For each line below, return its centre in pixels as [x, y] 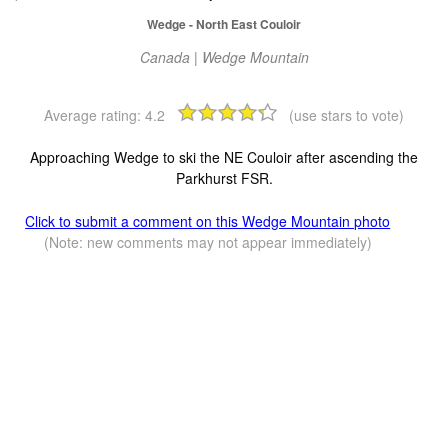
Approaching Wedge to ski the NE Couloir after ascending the [224, 157]
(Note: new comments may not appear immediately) [207, 242]
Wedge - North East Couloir [224, 24]
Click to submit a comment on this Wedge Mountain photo [208, 221]
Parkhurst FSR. [224, 178]
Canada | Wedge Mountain [224, 57]
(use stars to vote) [346, 115]
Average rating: [94, 115]
